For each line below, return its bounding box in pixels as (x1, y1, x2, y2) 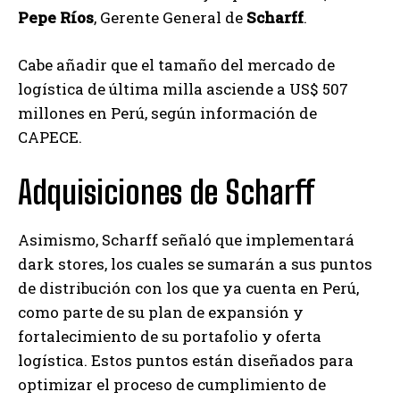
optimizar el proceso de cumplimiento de (18, 373, 326, 395)
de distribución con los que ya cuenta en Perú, (18, 277, 359, 298)
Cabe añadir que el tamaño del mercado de (18, 54, 335, 75)
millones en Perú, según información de (18, 102, 317, 123)
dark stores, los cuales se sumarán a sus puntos (18, 253, 372, 274)
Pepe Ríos (18, 6, 94, 28)
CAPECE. (18, 126, 82, 147)
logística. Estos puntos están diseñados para (18, 349, 354, 371)
